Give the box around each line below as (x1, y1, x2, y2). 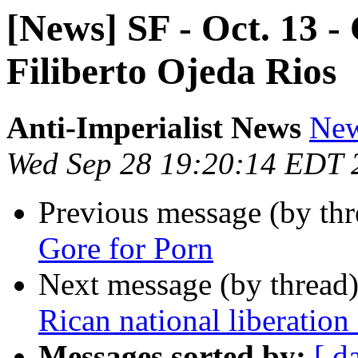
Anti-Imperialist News (6, 110, 301, 145)
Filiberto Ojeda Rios (6, 50, 336, 92)
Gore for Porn (38, 231, 213, 266)
